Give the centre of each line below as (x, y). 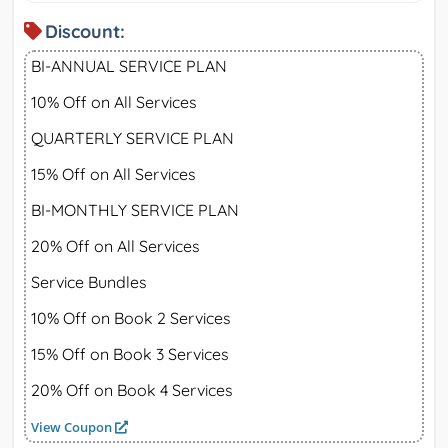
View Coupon (73, 426)
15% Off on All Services (113, 173)
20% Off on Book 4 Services (132, 389)
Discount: (85, 31)
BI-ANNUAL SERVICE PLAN (129, 65)
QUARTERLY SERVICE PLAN (132, 137)
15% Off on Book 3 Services (130, 353)
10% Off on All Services (114, 101)
